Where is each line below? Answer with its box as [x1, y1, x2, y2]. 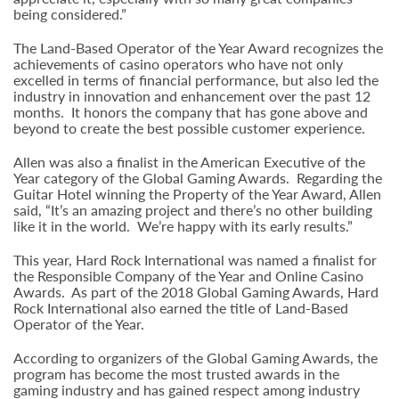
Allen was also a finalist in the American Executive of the [13, 151, 365, 172]
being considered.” [13, 4, 126, 24]
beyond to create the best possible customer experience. [13, 118, 365, 138]
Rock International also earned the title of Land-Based [13, 297, 348, 318]
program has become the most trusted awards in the [13, 363, 339, 384]
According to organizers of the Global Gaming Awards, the [13, 347, 378, 368]
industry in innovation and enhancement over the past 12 [13, 85, 370, 106]
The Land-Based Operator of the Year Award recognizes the [13, 37, 383, 58]
